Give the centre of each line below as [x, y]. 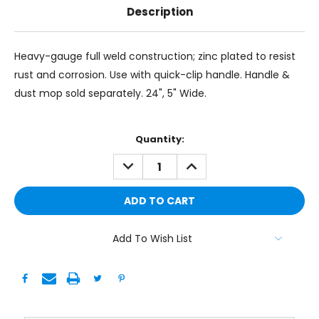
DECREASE [143, 161]
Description [159, 12]
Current [34, 140]
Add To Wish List [152, 239]
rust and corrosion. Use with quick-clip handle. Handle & [152, 75]
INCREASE [205, 161]
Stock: [31, 153]
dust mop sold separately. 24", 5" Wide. [112, 94]
